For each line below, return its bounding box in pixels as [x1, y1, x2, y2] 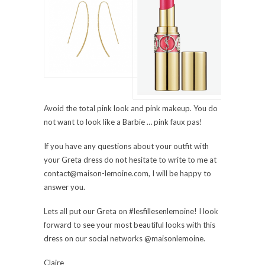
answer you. [44, 182, 85, 192]
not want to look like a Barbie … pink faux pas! [44, 117, 202, 127]
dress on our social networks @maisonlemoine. [44, 233, 205, 243]
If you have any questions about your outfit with [44, 141, 209, 151]
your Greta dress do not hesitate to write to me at [44, 154, 216, 164]
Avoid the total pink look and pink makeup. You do [44, 103, 218, 113]
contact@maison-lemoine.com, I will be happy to [44, 168, 211, 178]
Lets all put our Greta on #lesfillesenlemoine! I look [44, 206, 218, 216]
